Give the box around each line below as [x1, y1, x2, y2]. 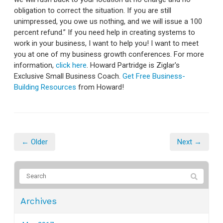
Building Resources [14, 82, 76, 92]
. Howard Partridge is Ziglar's [87, 60, 180, 70]
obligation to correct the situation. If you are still [14, 5, 171, 15]
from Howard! [76, 82, 124, 92]
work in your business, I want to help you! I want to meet [14, 38, 199, 48]
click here [56, 60, 87, 70]
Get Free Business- [122, 71, 185, 81]
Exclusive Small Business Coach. [14, 71, 122, 81]
